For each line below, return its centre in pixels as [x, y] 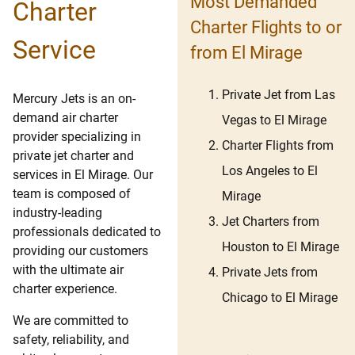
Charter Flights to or [266, 27]
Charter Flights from [278, 146]
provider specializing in [77, 137]
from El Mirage [246, 52]
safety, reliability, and [71, 340]
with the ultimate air [68, 270]
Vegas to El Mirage [274, 120]
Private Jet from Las [279, 95]
